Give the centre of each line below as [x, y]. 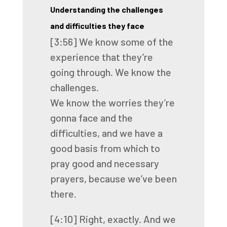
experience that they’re [101, 57]
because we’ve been [133, 178]
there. [63, 194]
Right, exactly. [110, 219]
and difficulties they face [97, 26]
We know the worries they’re [112, 102]
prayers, [68, 178]
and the [116, 118]
